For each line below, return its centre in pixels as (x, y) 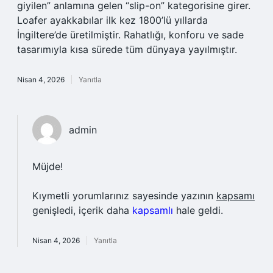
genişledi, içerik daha (82, 210)
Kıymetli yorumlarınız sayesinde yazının (124, 196)
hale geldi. (198, 210)
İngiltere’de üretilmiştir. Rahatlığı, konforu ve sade (130, 35)
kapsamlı (153, 210)
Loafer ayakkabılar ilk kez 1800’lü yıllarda (112, 20)
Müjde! (48, 166)
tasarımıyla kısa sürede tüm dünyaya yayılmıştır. (127, 49)
